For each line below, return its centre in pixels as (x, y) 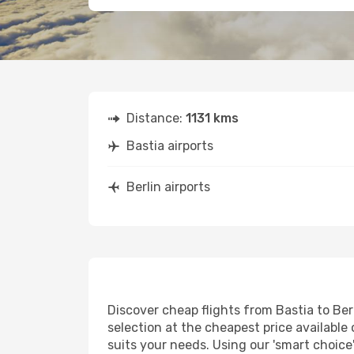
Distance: (156, 118)
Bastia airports (170, 146)
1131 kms (212, 118)
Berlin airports (168, 187)
